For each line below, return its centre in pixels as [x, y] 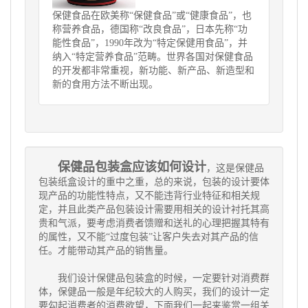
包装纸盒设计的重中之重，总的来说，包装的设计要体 [154, 182]
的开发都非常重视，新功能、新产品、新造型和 [153, 70]
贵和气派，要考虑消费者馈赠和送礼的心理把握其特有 [154, 223]
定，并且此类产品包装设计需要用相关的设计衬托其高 [154, 209]
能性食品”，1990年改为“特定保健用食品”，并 [150, 43]
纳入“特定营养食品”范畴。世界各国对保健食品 [153, 57]
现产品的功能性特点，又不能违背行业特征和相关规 [149, 196]
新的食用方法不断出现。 [105, 84]
